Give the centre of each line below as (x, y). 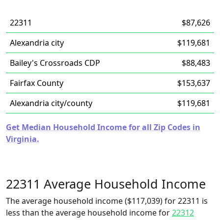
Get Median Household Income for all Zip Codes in (103, 127)
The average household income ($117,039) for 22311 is (107, 201)
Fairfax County (37, 83)
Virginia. (23, 139)
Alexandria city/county (51, 103)
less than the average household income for (89, 213)
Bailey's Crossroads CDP (55, 63)
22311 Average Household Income (106, 184)
